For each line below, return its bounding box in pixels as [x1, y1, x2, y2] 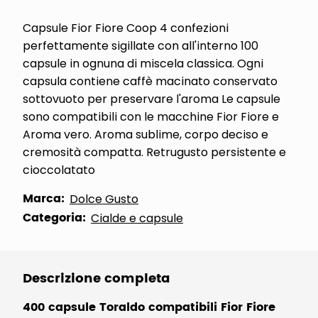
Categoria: [23, 209, 86, 227]
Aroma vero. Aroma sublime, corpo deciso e [23, 126, 268, 143]
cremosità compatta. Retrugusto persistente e [23, 144, 286, 160]
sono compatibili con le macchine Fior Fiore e [23, 109, 279, 125]
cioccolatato [23, 162, 95, 178]
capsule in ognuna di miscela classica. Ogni [23, 55, 263, 72]
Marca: [23, 190, 65, 208]
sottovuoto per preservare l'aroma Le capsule [23, 91, 280, 107]
